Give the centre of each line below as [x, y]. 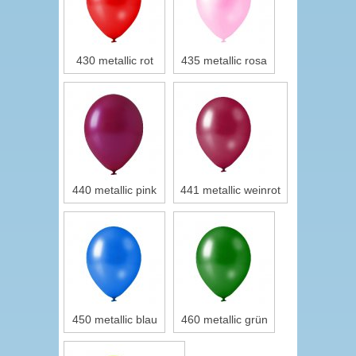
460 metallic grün [224, 319]
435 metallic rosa [224, 60]
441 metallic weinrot [230, 190]
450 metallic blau [114, 319]
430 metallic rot [114, 60]
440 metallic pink [114, 190]
